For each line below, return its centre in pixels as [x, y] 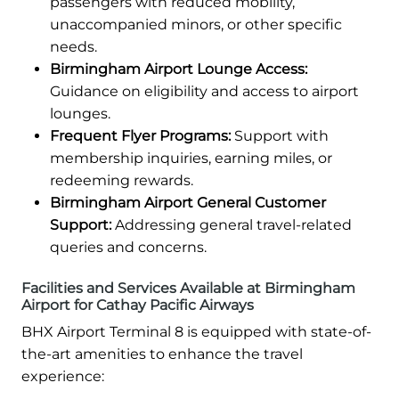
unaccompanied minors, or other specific [196, 25]
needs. [73, 47]
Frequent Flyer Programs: [140, 136]
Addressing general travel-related [232, 225]
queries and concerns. [128, 248]
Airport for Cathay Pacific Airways [138, 305]
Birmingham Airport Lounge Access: [179, 69]
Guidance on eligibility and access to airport [204, 92]
